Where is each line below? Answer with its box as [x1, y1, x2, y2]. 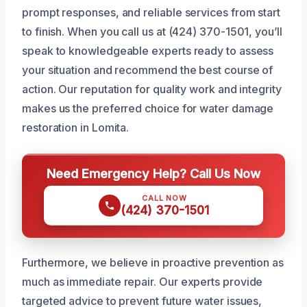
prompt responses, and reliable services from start [22, 5, 281, 19]
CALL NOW [142, 193, 187, 203]
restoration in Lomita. [22, 120, 130, 134]
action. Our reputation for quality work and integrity [22, 82, 282, 96]
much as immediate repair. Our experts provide [22, 274, 263, 288]
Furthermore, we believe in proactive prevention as [22, 255, 284, 269]
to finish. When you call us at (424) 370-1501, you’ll [22, 24, 282, 38]
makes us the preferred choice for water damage [22, 101, 274, 115]
